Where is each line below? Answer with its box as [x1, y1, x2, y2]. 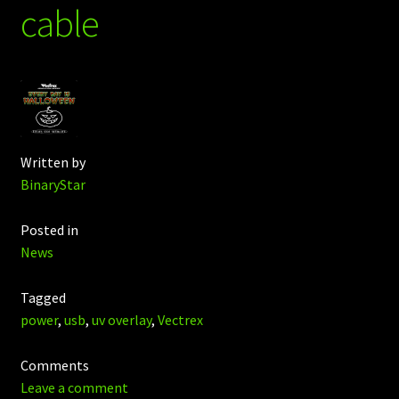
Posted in [20, 221, 78, 240]
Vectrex [157, 311, 203, 330]
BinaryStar [20, 175, 85, 194]
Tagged [20, 289, 66, 307]
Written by [20, 153, 85, 172]
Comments [20, 355, 89, 374]
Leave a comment [20, 378, 128, 396]
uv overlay [91, 311, 151, 330]
